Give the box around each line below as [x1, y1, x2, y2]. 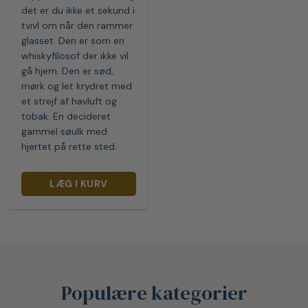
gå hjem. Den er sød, [21, 65, 114, 78]
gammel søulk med [21, 125, 108, 138]
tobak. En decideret [21, 110, 111, 123]
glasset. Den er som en [21, 34, 125, 47]
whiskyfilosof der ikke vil [21, 49, 129, 63]
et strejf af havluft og [21, 95, 118, 108]
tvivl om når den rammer [21, 19, 133, 32]
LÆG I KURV [49, 177, 108, 190]
